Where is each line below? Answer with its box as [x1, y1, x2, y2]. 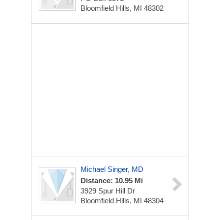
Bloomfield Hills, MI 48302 [81, 4, 164, 12]
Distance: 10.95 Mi [81, 176, 143, 185]
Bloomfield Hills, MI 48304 [81, 196, 164, 205]
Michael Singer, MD [81, 165, 143, 173]
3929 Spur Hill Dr [81, 187, 135, 195]
